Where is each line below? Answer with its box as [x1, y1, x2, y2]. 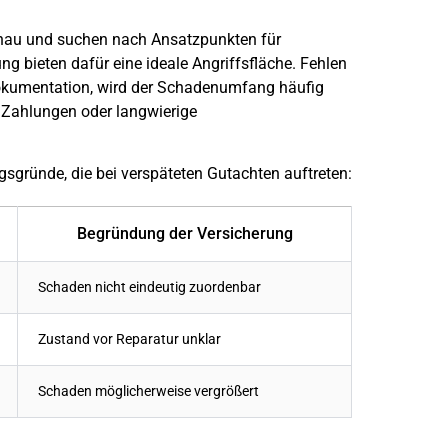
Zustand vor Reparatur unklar [38, 331, 221, 349]
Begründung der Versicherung [76, 224, 293, 244]
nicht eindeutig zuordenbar [92, 279, 261, 297]
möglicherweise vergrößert [92, 383, 259, 401]
